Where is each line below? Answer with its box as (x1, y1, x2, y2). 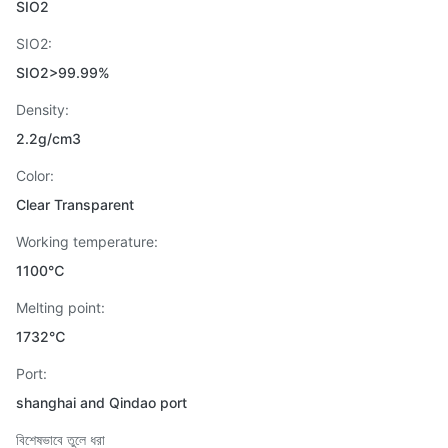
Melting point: (16, 299, 105, 316)
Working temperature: (16, 233, 158, 250)
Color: (16, 167, 54, 184)
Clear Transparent (16, 196, 134, 213)
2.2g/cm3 (16, 130, 81, 147)
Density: (16, 101, 69, 118)
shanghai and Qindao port (16, 394, 187, 411)
